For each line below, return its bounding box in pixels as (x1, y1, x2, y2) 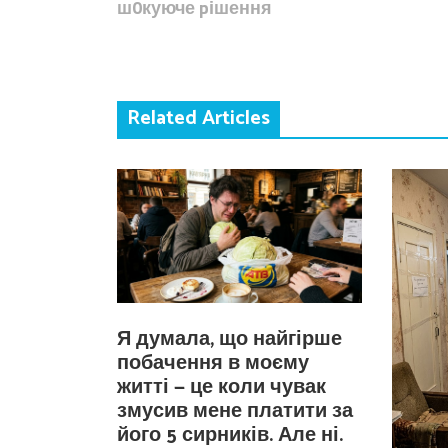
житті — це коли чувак (117, 370, 326, 404)
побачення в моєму (117, 346, 309, 380)
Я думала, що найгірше (117, 322, 342, 356)
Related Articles (127, 102, 270, 136)
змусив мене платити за (117, 394, 353, 428)
